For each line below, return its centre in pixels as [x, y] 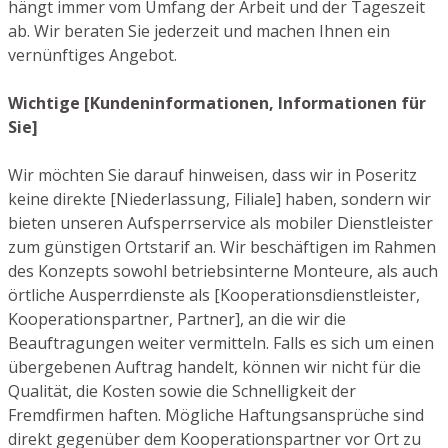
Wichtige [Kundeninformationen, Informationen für [217, 102]
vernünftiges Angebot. [92, 54]
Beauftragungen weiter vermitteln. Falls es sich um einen [221, 342]
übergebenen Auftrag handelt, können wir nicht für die [214, 366]
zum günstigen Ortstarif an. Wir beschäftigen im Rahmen [222, 246]
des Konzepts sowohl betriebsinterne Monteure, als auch [223, 270]
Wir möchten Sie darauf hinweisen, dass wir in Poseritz [212, 174]
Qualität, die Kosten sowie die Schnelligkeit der [182, 390]
